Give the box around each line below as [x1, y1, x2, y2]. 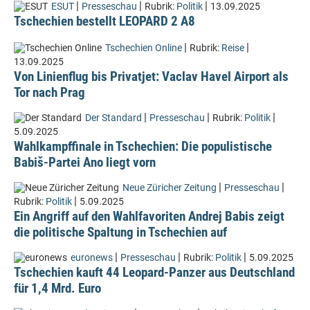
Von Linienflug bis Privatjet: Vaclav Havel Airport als [14, 69, 289, 84]
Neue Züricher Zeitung [122, 182, 217, 194]
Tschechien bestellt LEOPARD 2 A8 [14, 13, 195, 29]
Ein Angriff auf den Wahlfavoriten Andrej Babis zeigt [14, 208, 284, 224]
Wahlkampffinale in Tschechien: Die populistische [14, 138, 272, 154]
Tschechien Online [105, 42, 182, 54]
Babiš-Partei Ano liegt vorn [14, 154, 156, 170]
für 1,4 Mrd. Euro [14, 280, 101, 296]
